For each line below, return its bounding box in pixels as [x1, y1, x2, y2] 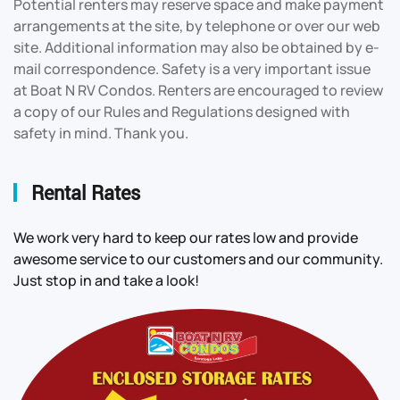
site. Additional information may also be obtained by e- [13, 37, 379, 57]
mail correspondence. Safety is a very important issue [13, 59, 371, 79]
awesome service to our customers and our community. [13, 249, 383, 269]
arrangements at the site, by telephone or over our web [13, 16, 380, 36]
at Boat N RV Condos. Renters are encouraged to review [13, 80, 383, 100]
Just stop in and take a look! [13, 271, 199, 290]
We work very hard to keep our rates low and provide [13, 228, 358, 247]
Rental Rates [25, 179, 140, 208]
